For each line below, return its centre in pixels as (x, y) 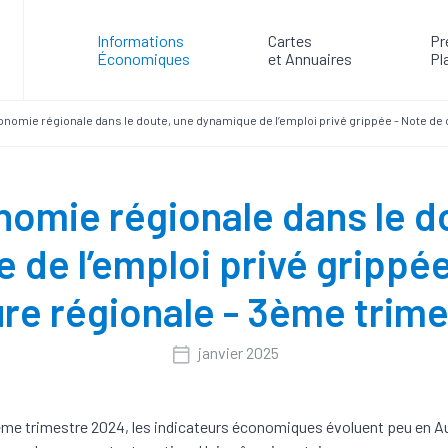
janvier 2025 (238, 353)
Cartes (289, 40)
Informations (140, 40)
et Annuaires (309, 58)
